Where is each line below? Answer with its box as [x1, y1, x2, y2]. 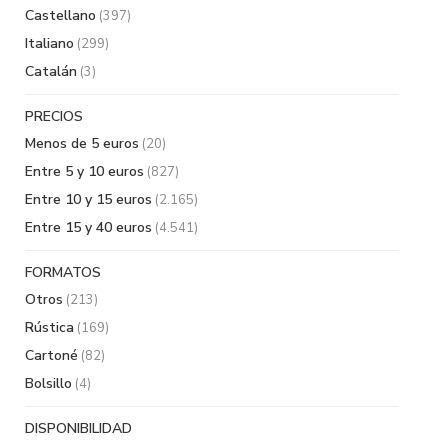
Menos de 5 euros [25, 133, 139, 153]
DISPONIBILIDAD [25, 418, 132, 438]
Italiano [25, 33, 74, 53]
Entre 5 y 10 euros [25, 161, 144, 181]
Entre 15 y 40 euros [25, 217, 152, 237]
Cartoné [25, 345, 78, 365]
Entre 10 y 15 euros [25, 189, 152, 209]
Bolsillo [25, 373, 72, 393]
